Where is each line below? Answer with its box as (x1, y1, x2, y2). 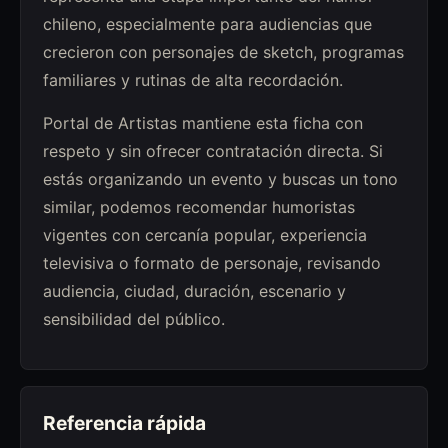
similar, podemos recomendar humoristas (42, 196, 355, 217)
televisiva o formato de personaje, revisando (42, 252, 381, 273)
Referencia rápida (42, 411, 206, 436)
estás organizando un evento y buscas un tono (42, 168, 398, 189)
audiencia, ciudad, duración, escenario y (42, 280, 346, 301)
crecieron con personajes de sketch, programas (42, 42, 404, 63)
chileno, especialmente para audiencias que (42, 14, 372, 35)
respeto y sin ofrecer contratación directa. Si (42, 140, 383, 161)
